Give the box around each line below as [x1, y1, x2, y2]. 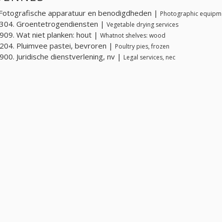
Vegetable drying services [107, 20, 178, 29]
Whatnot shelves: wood [100, 31, 166, 40]
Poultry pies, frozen [115, 42, 169, 51]
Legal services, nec [123, 53, 175, 61]
